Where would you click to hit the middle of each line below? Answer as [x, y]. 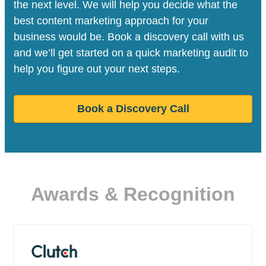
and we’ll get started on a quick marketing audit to [131, 53]
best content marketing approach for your [111, 21]
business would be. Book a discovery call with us [129, 37]
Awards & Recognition [133, 194]
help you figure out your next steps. [97, 69]
